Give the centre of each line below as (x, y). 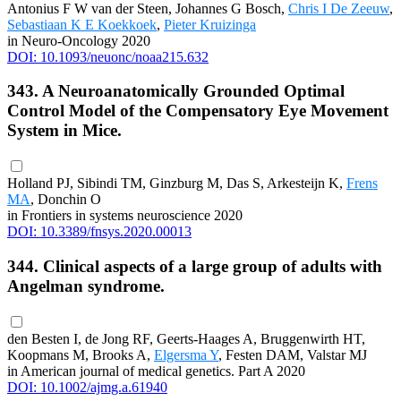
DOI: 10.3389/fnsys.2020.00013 (99, 232)
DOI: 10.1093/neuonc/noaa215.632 (108, 56)
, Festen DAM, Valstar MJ (293, 354)
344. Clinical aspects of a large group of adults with (195, 266)
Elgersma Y (186, 354)
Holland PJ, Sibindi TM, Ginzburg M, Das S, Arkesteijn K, (177, 183)
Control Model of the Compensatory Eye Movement (198, 111)
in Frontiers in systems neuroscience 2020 (125, 216)
